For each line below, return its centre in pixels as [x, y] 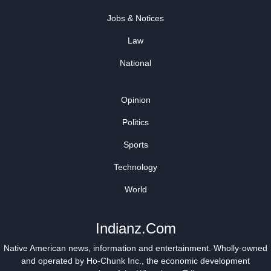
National [135, 63]
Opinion [135, 100]
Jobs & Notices [135, 18]
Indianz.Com [135, 228]
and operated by [54, 261]
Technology [135, 167]
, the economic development [196, 261]
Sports [135, 145]
